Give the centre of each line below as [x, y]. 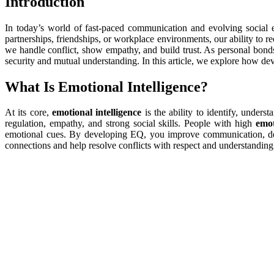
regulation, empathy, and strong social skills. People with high [130, 124]
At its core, [28, 113]
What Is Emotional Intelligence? [106, 87]
